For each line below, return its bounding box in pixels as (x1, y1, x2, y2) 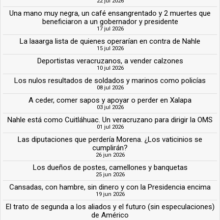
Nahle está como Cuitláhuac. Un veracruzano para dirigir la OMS (7, 115, 213, 124)
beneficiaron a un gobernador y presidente (42, 17, 178, 26)
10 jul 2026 (96, 64, 124, 71)
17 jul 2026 (96, 25, 124, 32)
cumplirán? (92, 143, 128, 152)
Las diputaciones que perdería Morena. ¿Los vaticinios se (18, 135, 202, 144)
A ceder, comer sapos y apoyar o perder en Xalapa (28, 95, 192, 105)
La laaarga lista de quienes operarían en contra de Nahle (20, 36, 200, 46)
